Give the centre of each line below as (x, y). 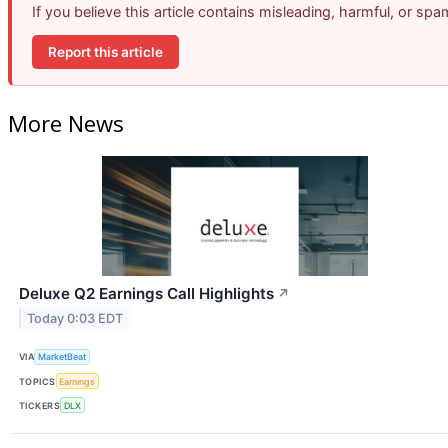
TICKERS (40, 405)
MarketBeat (62, 357)
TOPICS (37, 381)
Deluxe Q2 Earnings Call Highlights (146, 293)
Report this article (105, 51)
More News (66, 122)
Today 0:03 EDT (75, 318)
